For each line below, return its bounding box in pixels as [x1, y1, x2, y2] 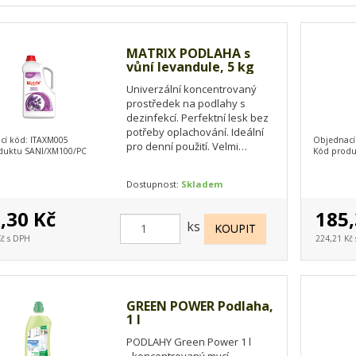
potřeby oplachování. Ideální [126, 124, 264, 139]
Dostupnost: [126, 177, 181, 190]
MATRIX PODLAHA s [126, 44, 250, 62]
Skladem [180, 177, 223, 190]
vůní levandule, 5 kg [126, 57, 254, 75]
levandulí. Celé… [126, 167, 206, 182]
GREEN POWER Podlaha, [126, 296, 273, 315]
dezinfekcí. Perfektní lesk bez [126, 110, 269, 125]
